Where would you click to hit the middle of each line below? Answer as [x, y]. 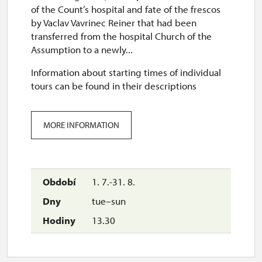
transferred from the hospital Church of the [121, 36]
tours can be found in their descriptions [114, 86]
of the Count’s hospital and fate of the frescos [126, 9]
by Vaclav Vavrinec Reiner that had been [114, 23]
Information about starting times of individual [126, 72]
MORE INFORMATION [81, 125]
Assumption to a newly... [82, 49]
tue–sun [108, 201]
